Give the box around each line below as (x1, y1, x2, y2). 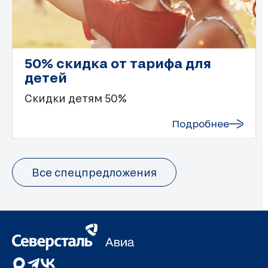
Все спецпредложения (32, 166, 157, 179)
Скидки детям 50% (25, 92, 127, 105)
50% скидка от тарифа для (25, 55, 211, 71)
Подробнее (172, 118, 229, 130)
